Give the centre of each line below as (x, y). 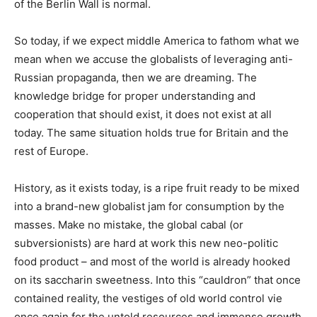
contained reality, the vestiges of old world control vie (148, 299)
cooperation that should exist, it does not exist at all (143, 115)
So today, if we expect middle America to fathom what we (157, 41)
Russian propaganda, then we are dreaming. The (136, 78)
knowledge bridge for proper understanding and (135, 96)
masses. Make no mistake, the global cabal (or (129, 225)
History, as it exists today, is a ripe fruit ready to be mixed (157, 188)
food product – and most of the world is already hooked (152, 262)
